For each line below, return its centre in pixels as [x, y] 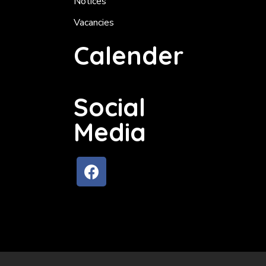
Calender [129, 56]
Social [110, 107]
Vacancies [94, 23]
